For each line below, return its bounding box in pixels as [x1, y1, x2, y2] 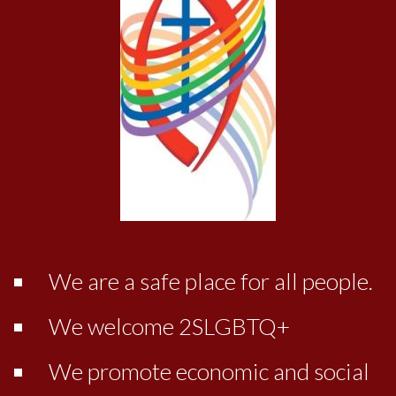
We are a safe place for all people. [49, 266, 373, 295]
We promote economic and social [49, 356, 369, 385]
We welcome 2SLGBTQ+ [49, 311, 290, 340]
